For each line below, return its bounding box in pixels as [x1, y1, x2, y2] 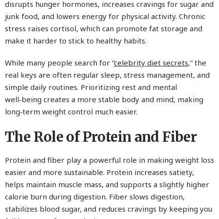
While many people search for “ [5, 58, 114, 68]
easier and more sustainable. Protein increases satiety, [5, 167, 194, 177]
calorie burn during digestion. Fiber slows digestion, [5, 192, 185, 202]
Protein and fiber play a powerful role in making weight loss [5, 155, 214, 165]
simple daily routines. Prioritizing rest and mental [5, 82, 177, 92]
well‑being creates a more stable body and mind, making [5, 94, 203, 105]
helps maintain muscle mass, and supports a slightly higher [5, 179, 209, 190]
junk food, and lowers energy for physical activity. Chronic [5, 11, 205, 22]
